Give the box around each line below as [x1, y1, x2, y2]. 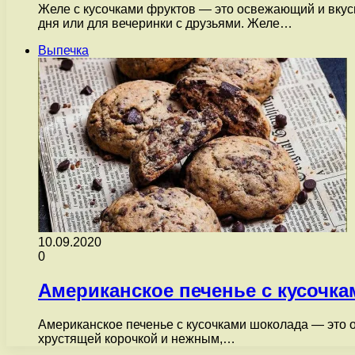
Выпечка [38, 44, 89, 58]
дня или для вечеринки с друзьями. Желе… [38, 17, 292, 31]
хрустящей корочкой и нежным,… [38, 332, 235, 346]
